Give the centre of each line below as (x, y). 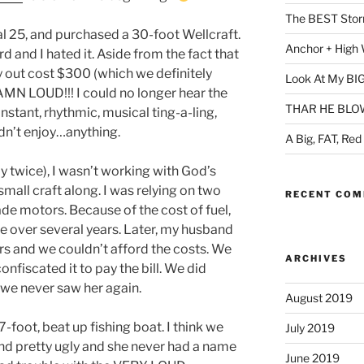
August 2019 (318, 298)
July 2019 (310, 328)
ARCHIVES (316, 259)
